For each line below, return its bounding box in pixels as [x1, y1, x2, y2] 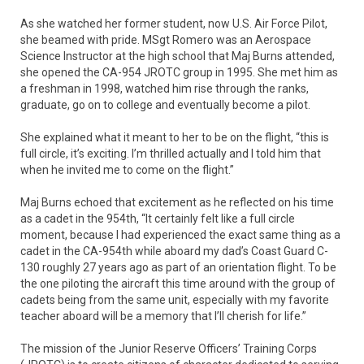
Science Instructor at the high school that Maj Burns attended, [20, 50, 335, 63]
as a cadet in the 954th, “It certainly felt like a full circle [20, 212, 295, 226]
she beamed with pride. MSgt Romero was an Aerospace [20, 33, 311, 47]
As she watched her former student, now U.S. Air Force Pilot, [20, 17, 327, 31]
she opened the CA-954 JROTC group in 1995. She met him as [20, 66, 338, 80]
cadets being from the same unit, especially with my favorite [20, 293, 329, 307]
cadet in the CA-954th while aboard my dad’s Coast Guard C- [20, 245, 328, 258]
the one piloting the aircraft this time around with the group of [20, 277, 336, 291]
